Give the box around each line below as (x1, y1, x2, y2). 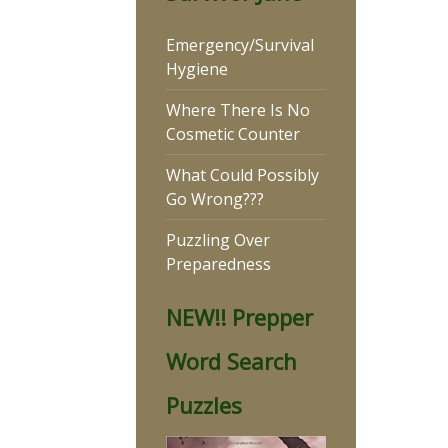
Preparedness (166, 253, 271, 275)
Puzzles (166, 390, 242, 420)
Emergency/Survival (166, 34, 314, 56)
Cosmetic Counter (166, 123, 300, 145)
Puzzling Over (166, 229, 270, 251)
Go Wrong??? (166, 188, 264, 210)
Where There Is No (166, 99, 310, 121)
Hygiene (166, 58, 228, 80)
